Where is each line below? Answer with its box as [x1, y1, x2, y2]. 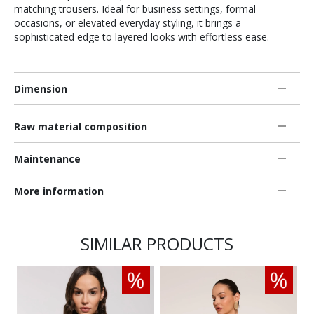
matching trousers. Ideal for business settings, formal [14, 1, 256, 15]
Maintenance [14, 151, 81, 165]
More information [14, 184, 104, 198]
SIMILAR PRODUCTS [81, 231, 233, 255]
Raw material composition [14, 119, 147, 133]
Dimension [14, 81, 67, 95]
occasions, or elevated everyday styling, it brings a [14, 15, 241, 29]
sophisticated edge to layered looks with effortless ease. [14, 29, 269, 43]
